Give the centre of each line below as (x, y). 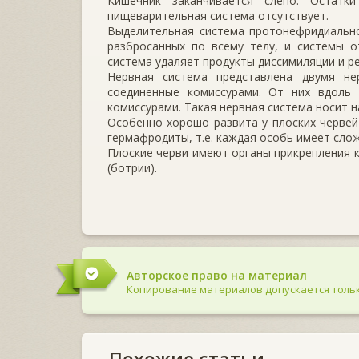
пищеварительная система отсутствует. (218, 15)
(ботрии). (132, 167)
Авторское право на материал (217, 275)
